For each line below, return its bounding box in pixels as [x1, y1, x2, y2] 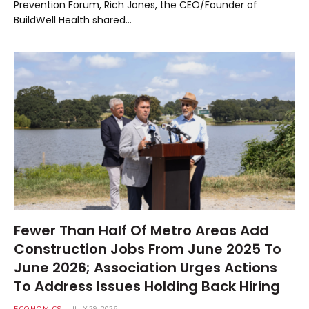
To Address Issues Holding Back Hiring [14, 277, 280, 296]
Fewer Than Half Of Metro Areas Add [14, 221, 269, 240]
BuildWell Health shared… [14, 12, 132, 27]
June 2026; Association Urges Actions [14, 258, 277, 277]
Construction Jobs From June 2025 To [14, 239, 281, 259]
